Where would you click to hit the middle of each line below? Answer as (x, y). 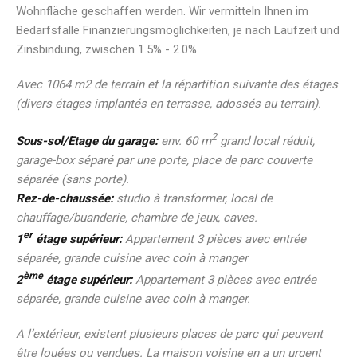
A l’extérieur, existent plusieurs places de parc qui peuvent (169, 333)
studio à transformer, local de (193, 198)
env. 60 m (184, 141)
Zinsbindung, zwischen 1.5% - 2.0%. (108, 49)
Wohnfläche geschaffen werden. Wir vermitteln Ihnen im (162, 11)
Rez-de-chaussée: (65, 198)
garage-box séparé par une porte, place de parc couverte (164, 160)
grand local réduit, (266, 141)
